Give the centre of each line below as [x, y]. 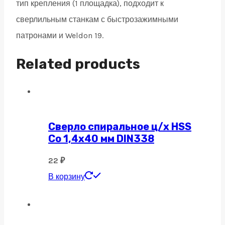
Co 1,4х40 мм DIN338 [101, 138]
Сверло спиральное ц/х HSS [120, 126]
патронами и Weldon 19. [60, 36]
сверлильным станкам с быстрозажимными [97, 20]
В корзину [67, 177]
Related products [78, 64]
